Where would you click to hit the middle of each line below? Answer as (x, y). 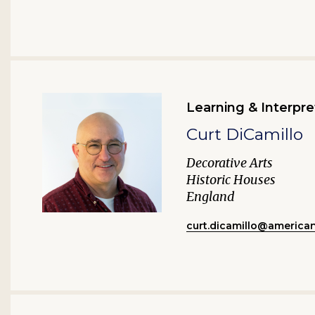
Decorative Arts (230, 163)
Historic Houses (231, 180)
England (211, 197)
